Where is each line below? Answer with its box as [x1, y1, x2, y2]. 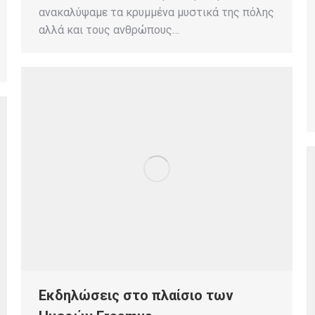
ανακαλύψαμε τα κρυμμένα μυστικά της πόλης [39, 5, 274, 19]
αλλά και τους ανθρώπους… [39, 22, 179, 37]
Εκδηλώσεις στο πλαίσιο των [39, 286, 233, 304]
